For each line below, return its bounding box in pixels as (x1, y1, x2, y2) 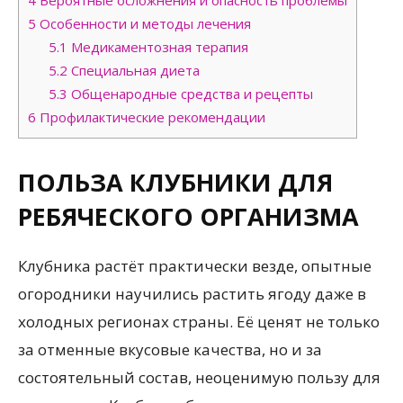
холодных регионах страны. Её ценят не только (18, 310, 380, 332)
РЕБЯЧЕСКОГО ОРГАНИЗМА (18, 199, 359, 233)
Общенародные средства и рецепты (67, 84, 313, 103)
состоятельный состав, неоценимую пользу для (18, 366, 381, 388)
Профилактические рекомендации (36, 107, 265, 126)
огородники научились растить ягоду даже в (18, 282, 366, 304)
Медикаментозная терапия (67, 37, 248, 56)
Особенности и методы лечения (36, 13, 251, 32)
